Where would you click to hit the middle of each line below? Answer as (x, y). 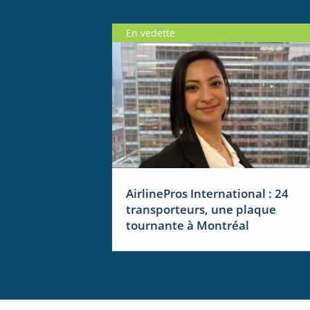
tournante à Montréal (188, 226)
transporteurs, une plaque (201, 210)
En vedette (151, 33)
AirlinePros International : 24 (207, 194)
